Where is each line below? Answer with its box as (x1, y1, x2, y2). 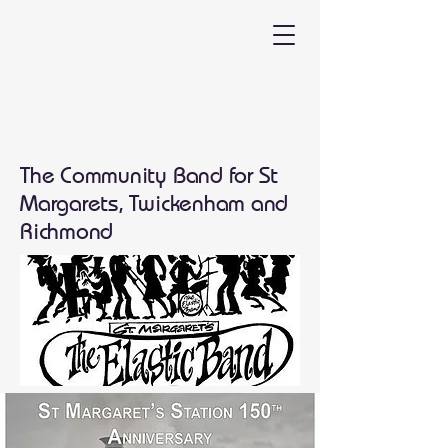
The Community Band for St (20, 161, 279, 188)
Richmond (20, 217, 114, 244)
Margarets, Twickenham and (20, 189, 289, 216)
